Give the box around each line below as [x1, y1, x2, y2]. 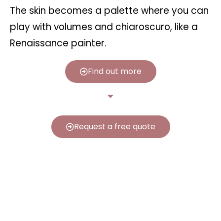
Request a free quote [74, 121, 155, 133]
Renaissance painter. [10, 37, 107, 50]
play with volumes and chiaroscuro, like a [10, 20, 198, 34]
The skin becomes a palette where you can [10, 4, 209, 18]
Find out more [87, 66, 142, 77]
